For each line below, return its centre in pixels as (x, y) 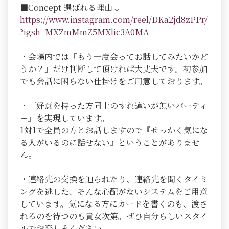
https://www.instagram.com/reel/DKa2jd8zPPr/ (114, 20)
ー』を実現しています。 (65, 118)
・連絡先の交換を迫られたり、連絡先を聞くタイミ (114, 179)
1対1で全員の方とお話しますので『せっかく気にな (114, 130)
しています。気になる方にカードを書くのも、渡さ (114, 204)
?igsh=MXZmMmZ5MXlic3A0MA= (87, 32)
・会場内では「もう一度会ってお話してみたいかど (114, 57)
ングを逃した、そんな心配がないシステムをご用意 (114, 192)
